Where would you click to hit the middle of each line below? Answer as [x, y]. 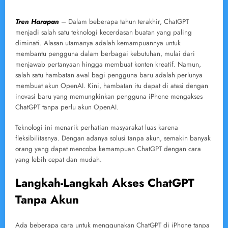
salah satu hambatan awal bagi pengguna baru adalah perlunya [109, 75]
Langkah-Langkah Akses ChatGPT [105, 183]
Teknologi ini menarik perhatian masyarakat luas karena [97, 128]
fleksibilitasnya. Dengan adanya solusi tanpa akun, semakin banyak [113, 138]
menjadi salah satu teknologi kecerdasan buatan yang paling [104, 32]
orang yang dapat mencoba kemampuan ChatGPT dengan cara [108, 149]
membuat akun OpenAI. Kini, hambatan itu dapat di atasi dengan [112, 85]
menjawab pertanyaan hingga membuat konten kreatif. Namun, [108, 64]
